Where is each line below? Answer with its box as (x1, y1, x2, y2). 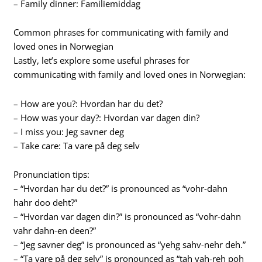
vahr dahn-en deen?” (13, 225, 96, 237)
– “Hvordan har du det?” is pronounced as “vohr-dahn (13, 182, 228, 195)
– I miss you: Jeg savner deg (13, 125, 125, 137)
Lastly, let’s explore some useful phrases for (13, 54, 190, 67)
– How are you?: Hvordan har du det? (13, 97, 163, 109)
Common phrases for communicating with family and (13, 26, 229, 39)
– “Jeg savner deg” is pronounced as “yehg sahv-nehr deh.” (13, 239, 246, 251)
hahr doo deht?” (13, 196, 78, 209)
